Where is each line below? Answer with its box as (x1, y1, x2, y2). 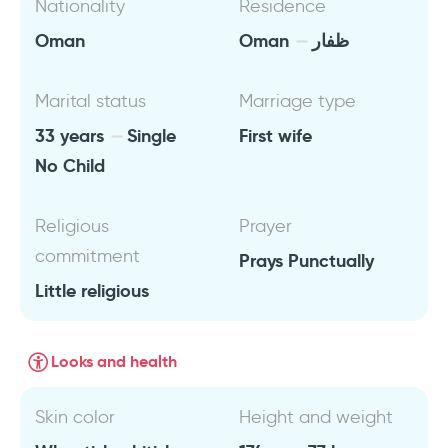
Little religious (35, 279, 149, 302)
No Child (35, 154, 105, 177)
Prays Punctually (239, 249, 374, 272)
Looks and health (51, 351, 177, 372)
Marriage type (239, 90, 356, 112)
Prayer (239, 215, 292, 237)
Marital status (35, 90, 146, 112)
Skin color (35, 406, 115, 428)
